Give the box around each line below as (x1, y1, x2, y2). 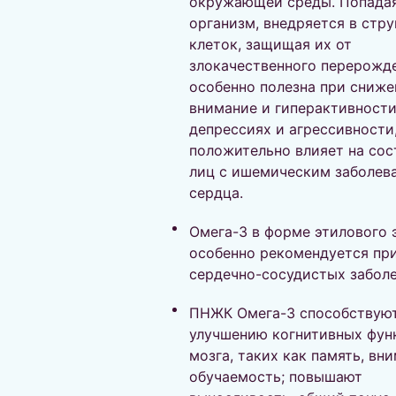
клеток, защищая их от (189, 35, 352, 53)
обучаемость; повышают (189, 368, 362, 385)
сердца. (189, 184, 243, 202)
